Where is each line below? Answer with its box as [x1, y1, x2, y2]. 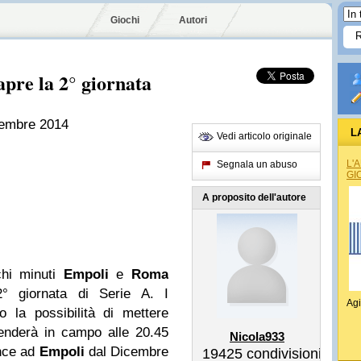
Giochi [110, 15, 139, 26]
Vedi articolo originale [217, 131, 312, 142]
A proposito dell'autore [202, 192, 306, 203]
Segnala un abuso [217, 159, 297, 170]
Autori [179, 15, 207, 26]
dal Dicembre [84, 344, 169, 359]
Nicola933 [230, 330, 284, 343]
